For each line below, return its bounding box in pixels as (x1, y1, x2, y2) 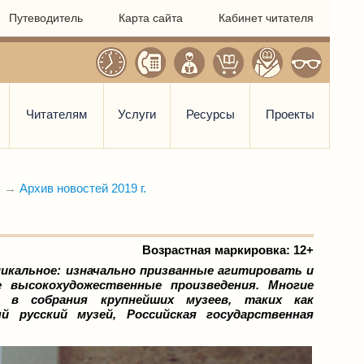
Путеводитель (9, 11, 83, 24)
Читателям (26, 107, 87, 121)
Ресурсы (185, 107, 235, 121)
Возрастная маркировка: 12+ (142, 243, 314, 257)
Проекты (265, 107, 314, 121)
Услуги (118, 107, 156, 121)
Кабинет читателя (219, 11, 314, 24)
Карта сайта (119, 11, 183, 24)
